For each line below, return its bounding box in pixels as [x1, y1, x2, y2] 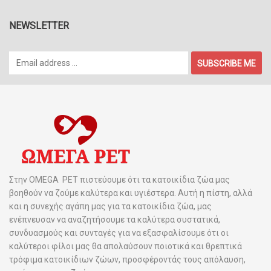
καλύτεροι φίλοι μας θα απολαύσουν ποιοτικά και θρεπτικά [9, 241, 242, 251]
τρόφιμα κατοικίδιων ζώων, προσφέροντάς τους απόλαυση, [9, 255, 246, 264]
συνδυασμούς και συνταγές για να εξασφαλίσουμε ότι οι [9, 228, 229, 238]
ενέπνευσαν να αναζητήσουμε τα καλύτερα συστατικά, [9, 215, 220, 224]
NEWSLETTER [9, 20, 69, 31]
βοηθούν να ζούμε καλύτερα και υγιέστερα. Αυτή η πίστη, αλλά [9, 188, 252, 198]
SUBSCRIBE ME [197, 59, 256, 68]
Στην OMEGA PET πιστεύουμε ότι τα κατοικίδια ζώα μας [9, 175, 230, 184]
